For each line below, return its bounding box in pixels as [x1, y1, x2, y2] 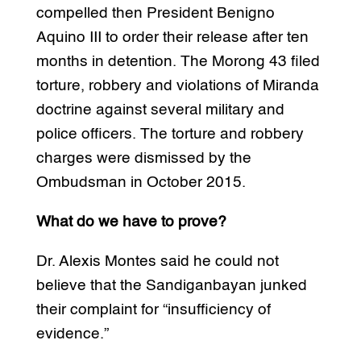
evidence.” [35, 326, 109, 342]
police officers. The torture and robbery [35, 126, 304, 142]
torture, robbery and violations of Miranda [35, 77, 319, 93]
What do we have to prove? [35, 214, 226, 230]
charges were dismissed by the [35, 150, 251, 166]
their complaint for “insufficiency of [35, 301, 271, 317]
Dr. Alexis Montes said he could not [35, 253, 279, 269]
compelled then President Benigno [35, 5, 275, 21]
